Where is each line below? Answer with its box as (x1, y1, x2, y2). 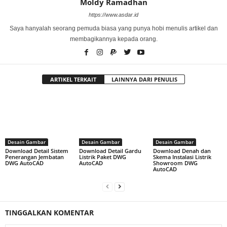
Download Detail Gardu (79, 147, 141, 155)
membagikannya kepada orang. (69, 35, 158, 43)
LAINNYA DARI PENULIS (111, 75, 177, 83)
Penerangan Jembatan (5, 153, 64, 161)
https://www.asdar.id (89, 11, 138, 18)
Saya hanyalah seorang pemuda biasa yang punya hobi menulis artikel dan (9, 24, 218, 32)
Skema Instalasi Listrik (153, 153, 211, 161)
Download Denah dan (153, 147, 211, 155)
